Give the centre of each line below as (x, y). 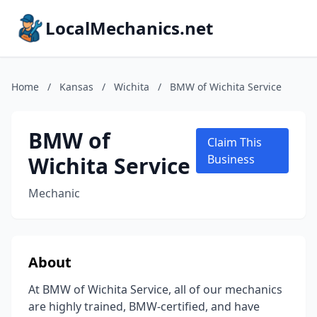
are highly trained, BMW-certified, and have (144, 306)
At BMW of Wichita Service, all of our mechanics (155, 289)
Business (231, 159)
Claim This (234, 142)
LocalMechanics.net (129, 28)
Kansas (76, 87)
